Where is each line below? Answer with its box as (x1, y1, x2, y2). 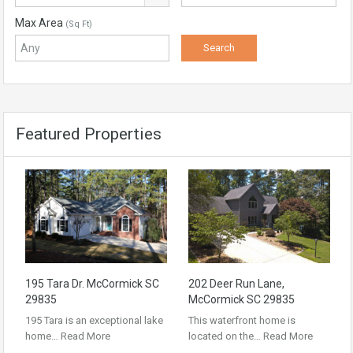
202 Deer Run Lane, (188, 277, 284, 290)
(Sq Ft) (65, 19, 92, 29)
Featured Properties (16, 124, 162, 143)
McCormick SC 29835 (188, 292, 295, 306)
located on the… (188, 329, 263, 342)
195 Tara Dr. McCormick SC (25, 277, 159, 290)
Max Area (15, 17, 65, 29)
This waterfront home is (188, 314, 295, 326)
